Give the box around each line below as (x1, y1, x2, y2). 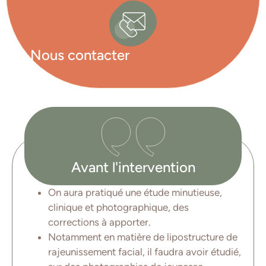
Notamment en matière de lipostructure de (48, 231, 237, 243)
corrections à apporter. (48, 216, 151, 229)
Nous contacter (30, 46, 129, 64)
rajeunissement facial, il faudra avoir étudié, (48, 246, 241, 258)
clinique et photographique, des (48, 201, 189, 214)
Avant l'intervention (71, 159, 195, 176)
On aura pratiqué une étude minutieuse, (48, 186, 222, 199)
